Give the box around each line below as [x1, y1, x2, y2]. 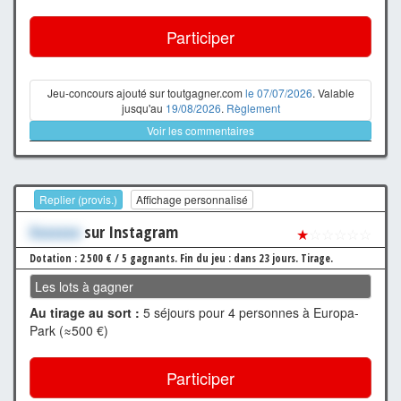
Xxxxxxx [30, 220, 81, 243]
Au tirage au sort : [30, 303, 140, 321]
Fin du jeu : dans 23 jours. [180, 250, 301, 266]
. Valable [311, 85, 354, 101]
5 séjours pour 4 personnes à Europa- [140, 303, 359, 321]
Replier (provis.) [39, 191, 117, 207]
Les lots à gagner [35, 277, 133, 295]
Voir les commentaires [147, 123, 254, 139]
